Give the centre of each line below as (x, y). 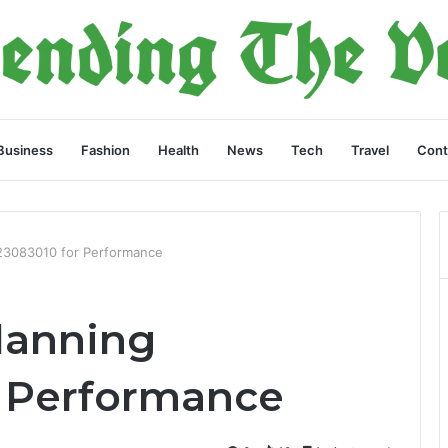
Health (178, 149)
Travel (370, 149)
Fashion (105, 149)
